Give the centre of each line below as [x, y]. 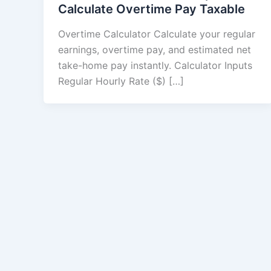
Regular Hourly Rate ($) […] [121, 81]
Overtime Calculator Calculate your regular [157, 34]
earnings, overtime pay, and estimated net [155, 50]
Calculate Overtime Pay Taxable [152, 9]
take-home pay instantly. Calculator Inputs [155, 66]
